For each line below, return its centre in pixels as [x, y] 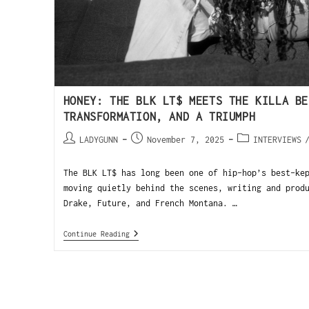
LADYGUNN [98, 139]
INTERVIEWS [277, 139]
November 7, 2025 [185, 139]
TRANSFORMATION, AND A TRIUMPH [159, 116]
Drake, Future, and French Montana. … [150, 203]
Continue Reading [96, 233]
